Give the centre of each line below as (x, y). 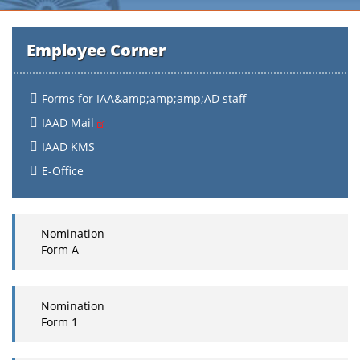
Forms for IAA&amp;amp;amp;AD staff (144, 98)
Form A (60, 250)
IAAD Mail (70, 123)
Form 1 (59, 322)
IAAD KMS (68, 147)
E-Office (63, 171)
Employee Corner (96, 50)
